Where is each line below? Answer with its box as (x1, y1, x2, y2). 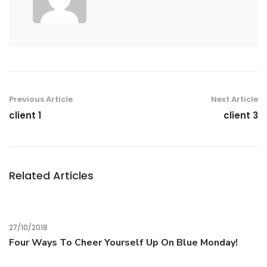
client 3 (223, 109, 258, 122)
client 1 (9, 109, 41, 122)
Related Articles (9, 168, 94, 183)
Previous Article (9, 94, 73, 105)
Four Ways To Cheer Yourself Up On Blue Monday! (9, 236, 238, 249)
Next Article (211, 94, 258, 105)
